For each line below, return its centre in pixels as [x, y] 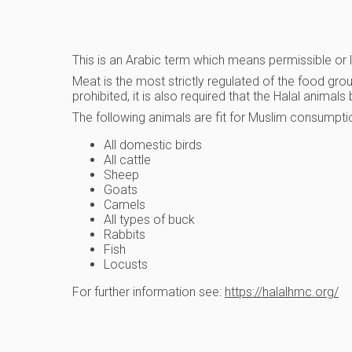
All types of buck [149, 220]
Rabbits [125, 235]
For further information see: [148, 292]
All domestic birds [153, 145]
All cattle [127, 160]
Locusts [126, 265]
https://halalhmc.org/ [282, 292]
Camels [125, 205]
